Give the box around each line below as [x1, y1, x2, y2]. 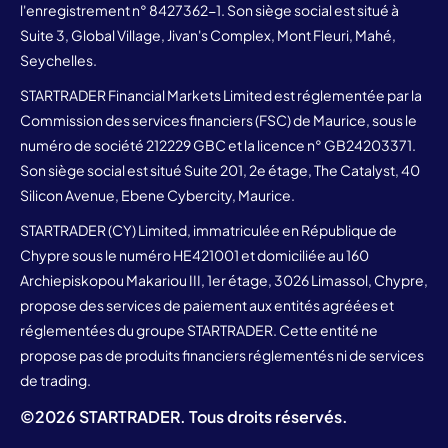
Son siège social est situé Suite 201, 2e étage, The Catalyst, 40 [20, 160, 420, 179]
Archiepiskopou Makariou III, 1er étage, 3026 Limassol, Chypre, [20, 270, 428, 289]
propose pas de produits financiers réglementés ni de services [20, 345, 424, 364]
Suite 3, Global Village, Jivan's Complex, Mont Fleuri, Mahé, [20, 25, 396, 44]
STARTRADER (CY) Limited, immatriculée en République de [20, 220, 397, 239]
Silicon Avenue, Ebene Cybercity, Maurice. [20, 185, 295, 204]
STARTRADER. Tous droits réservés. [76, 405, 348, 427]
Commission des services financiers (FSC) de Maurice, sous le [20, 110, 417, 129]
